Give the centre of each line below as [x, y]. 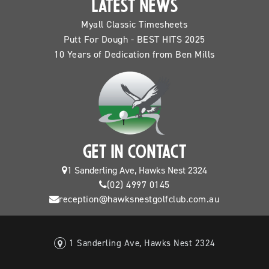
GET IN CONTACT [134, 154]
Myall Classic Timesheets [134, 24]
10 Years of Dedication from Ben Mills [134, 54]
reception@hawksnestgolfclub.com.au [139, 199]
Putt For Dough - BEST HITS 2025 [134, 39]
